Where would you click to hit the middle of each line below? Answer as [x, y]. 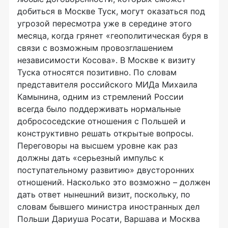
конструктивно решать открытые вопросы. [105, 133]
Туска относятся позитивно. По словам [97, 72]
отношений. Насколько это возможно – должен [114, 182]
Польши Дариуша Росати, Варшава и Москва [109, 219]
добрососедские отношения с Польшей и [102, 121]
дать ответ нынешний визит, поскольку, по [104, 194]
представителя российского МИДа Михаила [107, 84]
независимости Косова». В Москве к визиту [106, 60]
